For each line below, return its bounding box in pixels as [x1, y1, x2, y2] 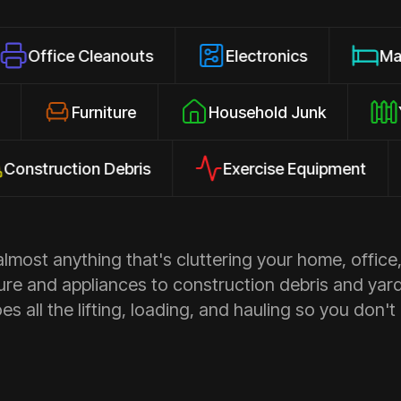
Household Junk [258, 102, 376, 122]
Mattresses [302, 46, 385, 65]
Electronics [148, 46, 230, 65]
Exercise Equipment [164, 158, 308, 178]
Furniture [121, 102, 186, 122]
